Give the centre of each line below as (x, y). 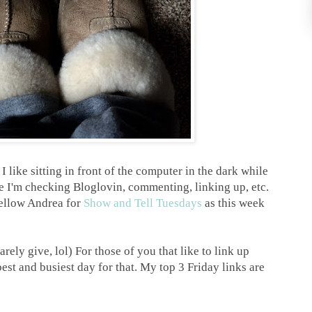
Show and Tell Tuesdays (143, 203)
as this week (233, 203)
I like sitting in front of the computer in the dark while (135, 171)
